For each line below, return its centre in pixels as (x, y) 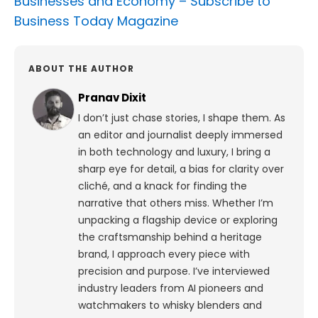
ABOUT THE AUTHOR (81, 69)
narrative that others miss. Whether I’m (176, 203)
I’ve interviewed (231, 272)
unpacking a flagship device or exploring (178, 220)
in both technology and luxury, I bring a (174, 152)
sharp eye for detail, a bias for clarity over (181, 169)
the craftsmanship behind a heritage (170, 237)
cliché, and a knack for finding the (163, 186)
